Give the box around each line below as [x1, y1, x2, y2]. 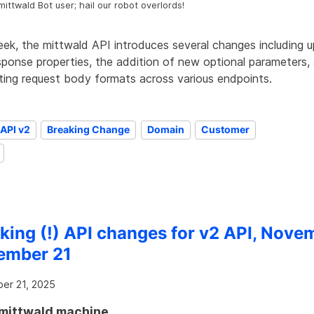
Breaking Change [47, 123, 130, 136]
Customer [201, 123, 250, 136]
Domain [146, 123, 184, 136]
